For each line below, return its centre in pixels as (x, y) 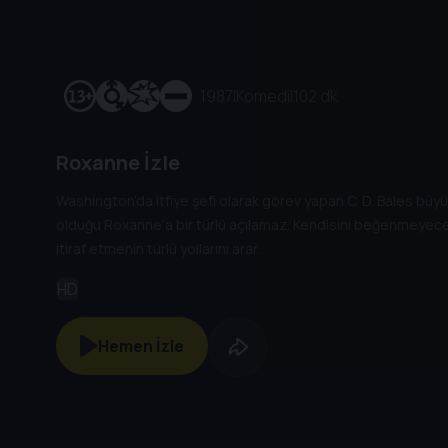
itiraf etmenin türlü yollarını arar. (158, 249)
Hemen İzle (141, 345)
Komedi (263, 95)
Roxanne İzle (118, 162)
